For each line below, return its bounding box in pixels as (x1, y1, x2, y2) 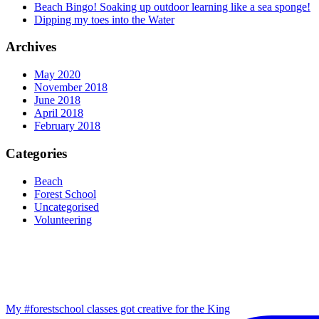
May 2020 (34, 68, 80, 81)
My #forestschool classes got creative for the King (6, 303, 230, 315)
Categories (6, 145, 67, 161)
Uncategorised (34, 200, 99, 213)
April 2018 (34, 107, 83, 120)
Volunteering (34, 213, 92, 226)
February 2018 (34, 120, 100, 132)
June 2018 (34, 94, 80, 107)
